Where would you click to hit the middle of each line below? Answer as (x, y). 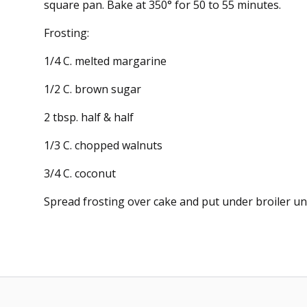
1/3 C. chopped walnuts (103, 145)
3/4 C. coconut (80, 173)
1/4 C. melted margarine (105, 61)
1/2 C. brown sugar (93, 89)
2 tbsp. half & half (89, 117)
